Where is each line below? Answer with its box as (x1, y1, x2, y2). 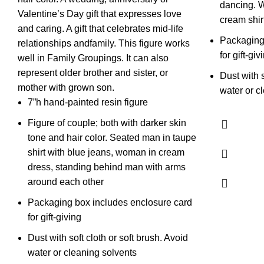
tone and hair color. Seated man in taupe (28, 133, 196, 143)
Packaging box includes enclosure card (28, 197, 192, 207)
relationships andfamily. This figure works (18, 38, 190, 48)
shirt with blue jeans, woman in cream (28, 147, 184, 157)
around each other (28, 177, 104, 187)
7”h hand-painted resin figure (28, 97, 148, 107)
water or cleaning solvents (28, 247, 137, 258)
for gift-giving (28, 212, 81, 222)
